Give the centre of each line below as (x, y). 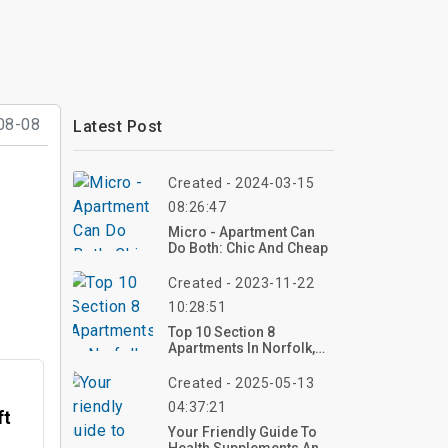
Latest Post (118, 126)
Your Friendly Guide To (242, 432)
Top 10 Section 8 (221, 332)
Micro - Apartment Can (241, 232)
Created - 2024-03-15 (241, 183)
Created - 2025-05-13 (241, 383)
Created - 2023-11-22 (241, 283)
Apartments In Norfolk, (241, 348)
